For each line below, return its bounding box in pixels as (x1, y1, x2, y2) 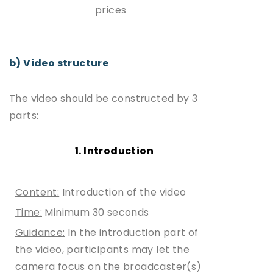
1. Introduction (75, 143, 154, 158)
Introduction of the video (59, 185, 186, 199)
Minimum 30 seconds (42, 205, 149, 219)
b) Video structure (9, 55, 109, 70)
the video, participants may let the (15, 242, 190, 257)
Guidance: (15, 225, 65, 239)
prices (95, 2, 127, 17)
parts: (9, 108, 39, 122)
